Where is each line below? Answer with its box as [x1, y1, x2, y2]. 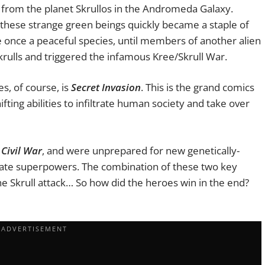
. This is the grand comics [141, 80, 254, 95]
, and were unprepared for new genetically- [42, 143, 240, 157]
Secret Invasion [71, 80, 141, 95]
